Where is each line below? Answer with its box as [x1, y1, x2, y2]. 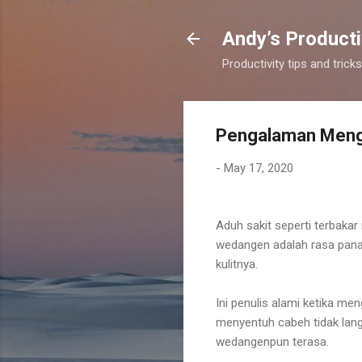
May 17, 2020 [224, 161, 293, 175]
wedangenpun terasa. [216, 334, 332, 349]
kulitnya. [216, 256, 258, 271]
